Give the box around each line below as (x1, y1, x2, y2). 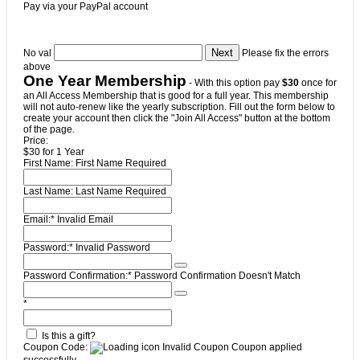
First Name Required (76, 157, 166, 169)
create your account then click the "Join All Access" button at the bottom (23, 112, 330, 124)
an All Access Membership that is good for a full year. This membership (23, 89, 329, 101)
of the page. (23, 123, 75, 135)
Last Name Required (76, 185, 166, 197)
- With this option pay (186, 76, 282, 88)
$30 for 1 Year (23, 145, 84, 157)
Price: (23, 134, 48, 146)
